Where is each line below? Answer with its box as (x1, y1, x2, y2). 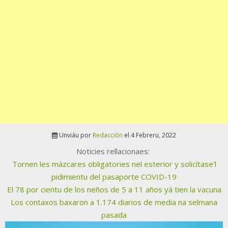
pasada (101, 210, 127, 220)
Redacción (93, 131, 123, 140)
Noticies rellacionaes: (76, 146, 152, 157)
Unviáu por (59, 131, 93, 140)
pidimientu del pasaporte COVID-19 (51, 172, 177, 182)
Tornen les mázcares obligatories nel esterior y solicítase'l (12, 159, 216, 169)
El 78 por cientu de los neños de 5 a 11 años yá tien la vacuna (7, 184, 221, 195)
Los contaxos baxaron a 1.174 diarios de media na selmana (11, 197, 217, 208)
